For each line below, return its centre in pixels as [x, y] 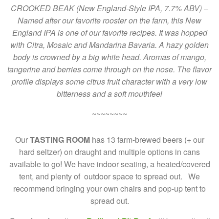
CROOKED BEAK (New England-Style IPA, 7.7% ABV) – [109, 8]
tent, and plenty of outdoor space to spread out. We [109, 176]
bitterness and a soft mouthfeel [109, 94]
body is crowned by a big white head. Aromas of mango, [109, 57]
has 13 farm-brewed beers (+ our [147, 140]
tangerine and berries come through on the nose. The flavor [109, 69]
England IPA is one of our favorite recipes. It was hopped [109, 33]
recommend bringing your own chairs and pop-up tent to [109, 189]
